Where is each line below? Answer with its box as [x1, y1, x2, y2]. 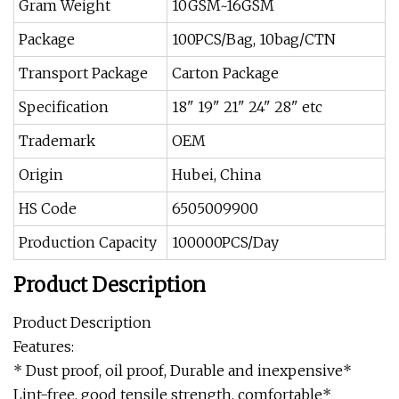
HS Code [19, 199, 77, 217]
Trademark [19, 132, 95, 150]
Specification [19, 98, 109, 116]
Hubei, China [172, 166, 261, 183]
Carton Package [172, 64, 279, 82]
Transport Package [19, 64, 148, 82]
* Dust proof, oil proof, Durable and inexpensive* [13, 362, 352, 379]
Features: [13, 338, 74, 355]
